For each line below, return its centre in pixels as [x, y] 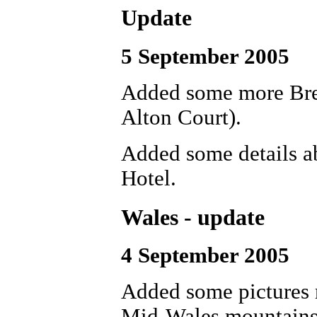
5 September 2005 [205, 56]
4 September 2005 [205, 256]
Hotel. [149, 178]
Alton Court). [181, 117]
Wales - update [193, 217]
